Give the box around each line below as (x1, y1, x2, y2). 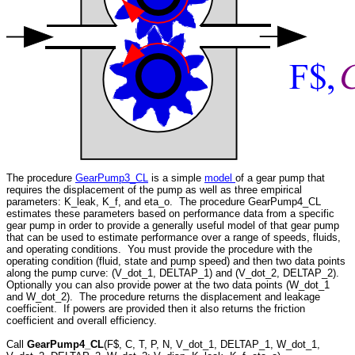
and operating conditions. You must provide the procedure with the (6, 243, 312, 255)
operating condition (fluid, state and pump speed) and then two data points (6, 255, 345, 267)
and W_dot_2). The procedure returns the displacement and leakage (6, 291, 320, 303)
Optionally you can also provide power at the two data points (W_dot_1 (6, 279, 330, 291)
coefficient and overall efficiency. (6, 315, 157, 326)
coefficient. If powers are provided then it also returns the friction (6, 303, 305, 315)
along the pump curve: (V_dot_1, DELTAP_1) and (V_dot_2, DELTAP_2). (6, 267, 342, 279)
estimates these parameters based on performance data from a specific (6, 208, 334, 219)
